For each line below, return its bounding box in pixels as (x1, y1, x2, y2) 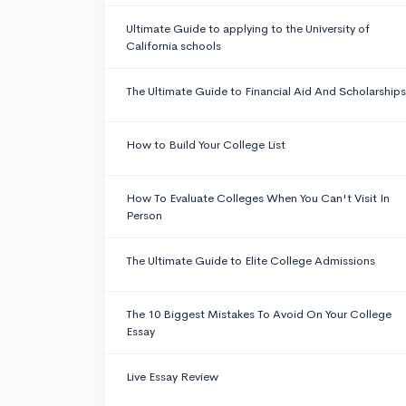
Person (126, 208, 162, 224)
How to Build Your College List (126, 137, 285, 153)
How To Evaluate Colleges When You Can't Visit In (126, 190, 390, 207)
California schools (126, 38, 221, 54)
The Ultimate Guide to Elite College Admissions (126, 253, 375, 269)
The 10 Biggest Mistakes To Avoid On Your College (126, 306, 391, 323)
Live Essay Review (126, 369, 218, 385)
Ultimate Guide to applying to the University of (126, 21, 370, 37)
